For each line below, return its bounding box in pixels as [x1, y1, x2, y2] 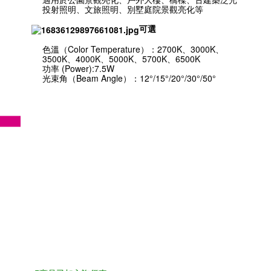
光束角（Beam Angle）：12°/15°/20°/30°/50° [42, 72, 217, 85]
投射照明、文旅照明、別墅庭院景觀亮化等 [42, 3, 204, 16]
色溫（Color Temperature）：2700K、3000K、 [42, 43, 224, 56]
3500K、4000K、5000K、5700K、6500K [42, 53, 201, 65]
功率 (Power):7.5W [42, 62, 117, 75]
